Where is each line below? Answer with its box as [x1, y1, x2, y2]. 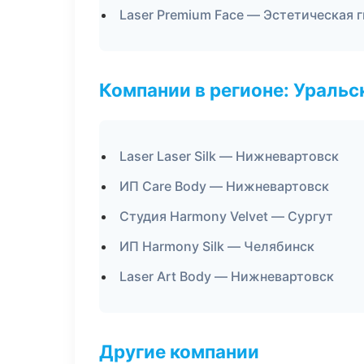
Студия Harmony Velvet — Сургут [119, 208, 333, 224]
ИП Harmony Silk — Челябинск [119, 238, 314, 254]
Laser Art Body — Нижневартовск [119, 268, 334, 284]
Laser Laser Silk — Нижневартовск [119, 148, 339, 164]
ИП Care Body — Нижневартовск [119, 178, 329, 194]
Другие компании [99, 340, 259, 362]
